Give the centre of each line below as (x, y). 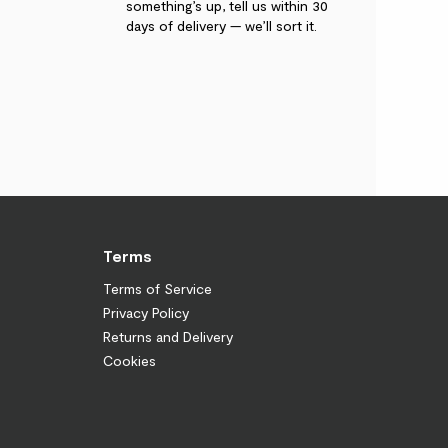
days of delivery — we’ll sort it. (221, 25)
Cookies (129, 360)
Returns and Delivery (168, 336)
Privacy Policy (146, 312)
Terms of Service (157, 288)
